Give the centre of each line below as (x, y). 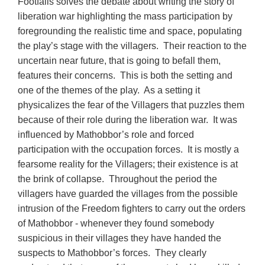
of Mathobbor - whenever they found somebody (116, 223)
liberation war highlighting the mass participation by (125, 16)
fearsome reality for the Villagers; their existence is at (128, 164)
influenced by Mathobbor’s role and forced (106, 134)
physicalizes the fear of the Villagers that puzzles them (131, 105)
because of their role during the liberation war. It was (128, 119)
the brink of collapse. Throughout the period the (118, 179)
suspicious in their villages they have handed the (120, 238)
